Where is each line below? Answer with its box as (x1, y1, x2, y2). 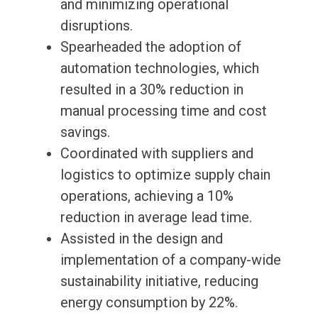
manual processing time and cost (60, 102, 267, 120)
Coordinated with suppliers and (60, 145, 253, 163)
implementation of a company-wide (60, 251, 281, 269)
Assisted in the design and (60, 230, 223, 248)
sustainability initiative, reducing (60, 273, 258, 290)
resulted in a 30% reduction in (60, 81, 243, 99)
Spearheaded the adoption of (60, 38, 241, 56)
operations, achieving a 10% (60, 187, 234, 205)
